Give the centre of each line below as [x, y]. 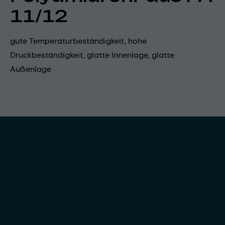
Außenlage [31, 69]
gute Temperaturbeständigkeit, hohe [78, 41]
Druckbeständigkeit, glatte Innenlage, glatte [92, 55]
